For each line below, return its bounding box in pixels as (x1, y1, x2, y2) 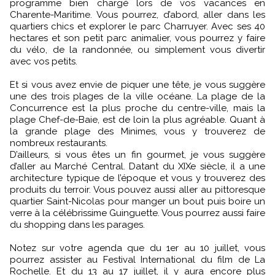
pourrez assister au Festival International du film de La (10, 254, 265, 265)
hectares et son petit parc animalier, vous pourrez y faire (10, 32, 265, 44)
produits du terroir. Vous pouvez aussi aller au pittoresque (10, 184, 265, 195)
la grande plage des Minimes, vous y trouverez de (10, 125, 265, 137)
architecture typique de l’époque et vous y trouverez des (10, 172, 265, 184)
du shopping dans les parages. (10, 219, 145, 230)
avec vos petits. (10, 55, 77, 67)
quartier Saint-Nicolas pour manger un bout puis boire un (10, 195, 265, 207)
